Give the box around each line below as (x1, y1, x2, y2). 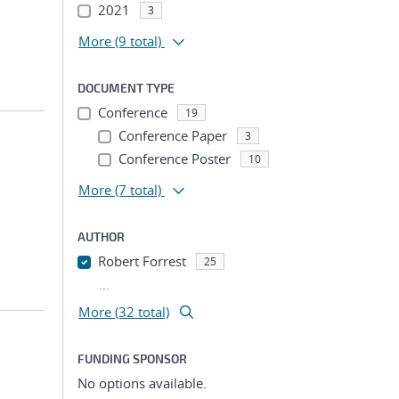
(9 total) (115, 32, 161, 50)
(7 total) (115, 181, 161, 199)
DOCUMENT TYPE (77, 80, 175, 95)
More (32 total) (78, 303, 169, 321)
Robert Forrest (97, 252, 186, 270)
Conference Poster (118, 150, 231, 167)
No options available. (77, 374, 207, 392)
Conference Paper (118, 126, 227, 144)
